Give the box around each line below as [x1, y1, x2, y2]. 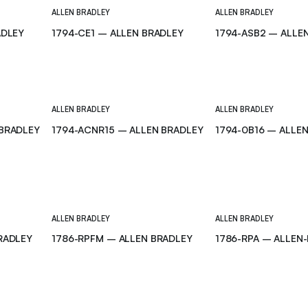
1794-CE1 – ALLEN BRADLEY [52, 27, 184, 39]
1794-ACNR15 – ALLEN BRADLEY [52, 123, 203, 135]
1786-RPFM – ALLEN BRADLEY [52, 232, 192, 245]
